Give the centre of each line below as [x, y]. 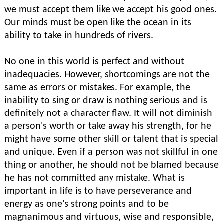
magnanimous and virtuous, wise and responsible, [109, 217]
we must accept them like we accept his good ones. [111, 10]
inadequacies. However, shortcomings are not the [107, 75]
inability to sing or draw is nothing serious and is [106, 101]
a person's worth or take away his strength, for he [108, 126]
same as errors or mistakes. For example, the [97, 88]
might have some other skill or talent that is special [111, 139]
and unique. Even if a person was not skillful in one [111, 152]
